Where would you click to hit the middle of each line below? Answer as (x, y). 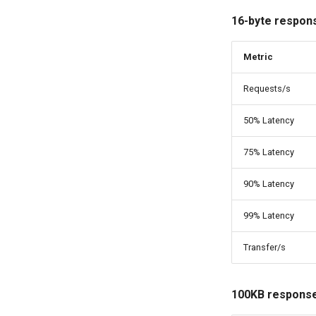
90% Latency (269, 184)
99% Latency (269, 215)
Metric (258, 57)
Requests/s (267, 89)
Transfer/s (265, 247)
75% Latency (269, 152)
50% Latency (269, 120)
